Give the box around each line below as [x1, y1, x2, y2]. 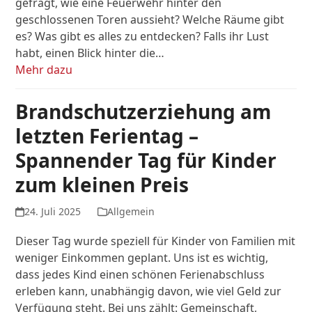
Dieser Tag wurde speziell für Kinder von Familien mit [15, 233, 296, 249]
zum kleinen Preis [15, 171, 189, 198]
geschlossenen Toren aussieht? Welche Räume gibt [15, 11, 285, 27]
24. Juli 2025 [24, 204, 81, 218]
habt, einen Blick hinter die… [15, 45, 165, 61]
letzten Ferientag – [15, 122, 199, 149]
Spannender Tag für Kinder [15, 146, 277, 173]
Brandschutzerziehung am [15, 97, 272, 125]
